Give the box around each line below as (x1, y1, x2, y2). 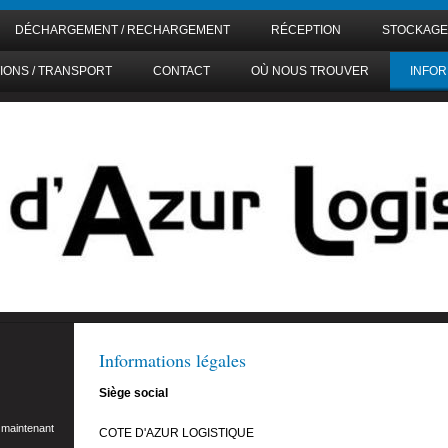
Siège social (99, 386, 168, 400)
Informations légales (99, 348, 246, 372)
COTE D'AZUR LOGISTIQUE (99, 426, 254, 440)
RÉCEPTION (271, 23, 341, 37)
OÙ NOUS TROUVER (251, 64, 369, 78)
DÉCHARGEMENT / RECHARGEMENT (15, 23, 230, 37)
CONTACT (153, 64, 210, 78)
